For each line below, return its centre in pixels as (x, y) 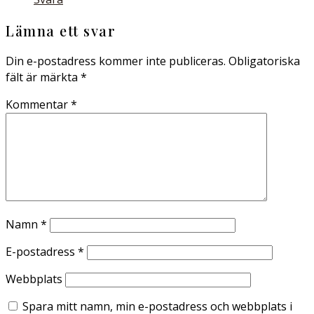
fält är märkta (43, 77)
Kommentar (38, 104)
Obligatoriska (264, 61)
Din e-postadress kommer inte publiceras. (116, 61)
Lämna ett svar (61, 30)
